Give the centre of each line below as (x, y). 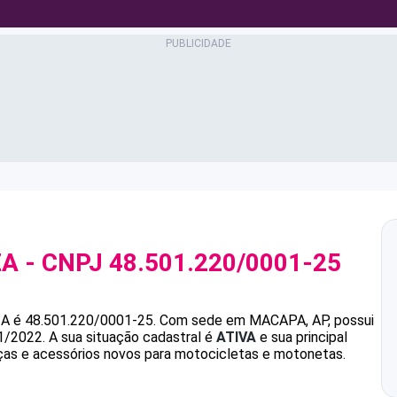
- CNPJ (64, 263)
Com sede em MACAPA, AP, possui (267, 320)
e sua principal (302, 337)
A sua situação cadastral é (131, 337)
